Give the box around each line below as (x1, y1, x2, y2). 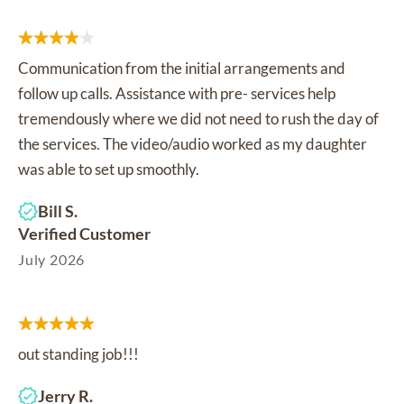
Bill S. (38, 201, 78, 222)
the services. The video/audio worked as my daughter (18, 134, 367, 154)
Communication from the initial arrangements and (18, 59, 345, 78)
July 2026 (18, 251, 86, 269)
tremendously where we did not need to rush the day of (18, 109, 379, 129)
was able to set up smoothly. (18, 160, 199, 179)
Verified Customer (18, 224, 151, 244)
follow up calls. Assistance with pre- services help (18, 84, 335, 104)
